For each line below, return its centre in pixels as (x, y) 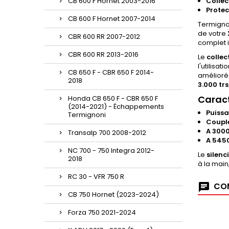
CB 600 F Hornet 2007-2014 (112, 19)
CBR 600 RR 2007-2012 (104, 37)
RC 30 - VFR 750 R (96, 177)
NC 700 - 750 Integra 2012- (111, 151)
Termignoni (87, 115)
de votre (213, 33)
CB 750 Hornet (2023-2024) (113, 194)
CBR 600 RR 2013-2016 (103, 54)
